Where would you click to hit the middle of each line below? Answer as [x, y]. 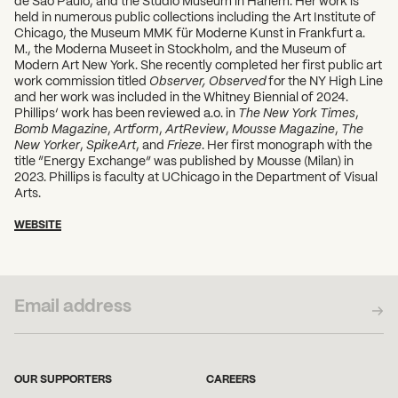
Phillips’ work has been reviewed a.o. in [126, 111]
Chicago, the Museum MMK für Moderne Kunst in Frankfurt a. [190, 32]
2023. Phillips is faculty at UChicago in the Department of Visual [196, 175]
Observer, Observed [207, 80]
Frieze [184, 143]
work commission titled [82, 80]
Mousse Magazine [283, 127]
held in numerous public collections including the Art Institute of [195, 16]
